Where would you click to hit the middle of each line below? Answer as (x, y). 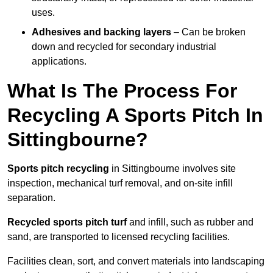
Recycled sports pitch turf (67, 222)
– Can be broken (208, 32)
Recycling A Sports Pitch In (135, 115)
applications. (59, 62)
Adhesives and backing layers (101, 32)
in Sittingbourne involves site (172, 169)
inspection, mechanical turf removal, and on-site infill (120, 183)
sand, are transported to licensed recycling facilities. (119, 237)
